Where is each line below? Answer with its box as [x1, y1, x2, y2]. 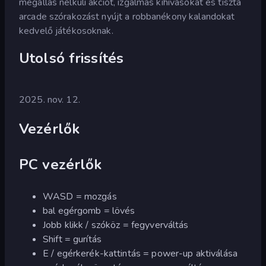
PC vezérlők [19, 155, 102, 175]
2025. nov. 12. [19, 93, 80, 106]
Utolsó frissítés [19, 48, 124, 68]
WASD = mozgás [43, 190, 117, 204]
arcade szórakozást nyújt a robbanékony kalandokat [19, 9, 235, 23]
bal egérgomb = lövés [43, 204, 135, 218]
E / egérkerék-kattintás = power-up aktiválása [43, 247, 237, 261]
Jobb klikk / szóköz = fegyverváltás [43, 218, 189, 232]
